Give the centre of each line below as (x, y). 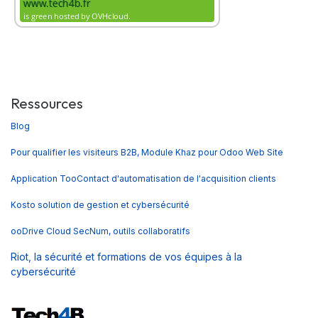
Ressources (47, 104)
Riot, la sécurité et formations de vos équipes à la (126, 257)
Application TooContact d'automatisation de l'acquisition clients (143, 179)
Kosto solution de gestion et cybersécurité (101, 205)
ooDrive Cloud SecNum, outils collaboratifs (100, 231)
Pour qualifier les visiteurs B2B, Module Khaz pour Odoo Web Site (147, 153)
